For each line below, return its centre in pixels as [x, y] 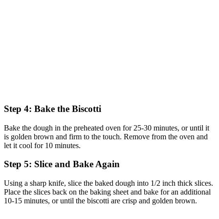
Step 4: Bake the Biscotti [53, 109]
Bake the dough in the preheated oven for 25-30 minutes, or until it [107, 128]
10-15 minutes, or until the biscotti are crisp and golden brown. [100, 201]
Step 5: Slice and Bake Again [62, 164]
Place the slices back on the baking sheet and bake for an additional [107, 192]
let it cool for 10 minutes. [42, 145]
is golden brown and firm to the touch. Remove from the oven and [106, 136]
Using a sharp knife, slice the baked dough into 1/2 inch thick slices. [109, 183]
